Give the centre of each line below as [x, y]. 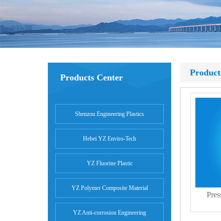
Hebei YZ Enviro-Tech [110, 138]
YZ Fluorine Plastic [110, 163]
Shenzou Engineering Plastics [110, 114]
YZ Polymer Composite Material [110, 188]
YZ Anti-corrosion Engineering [110, 212]
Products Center [92, 77]
